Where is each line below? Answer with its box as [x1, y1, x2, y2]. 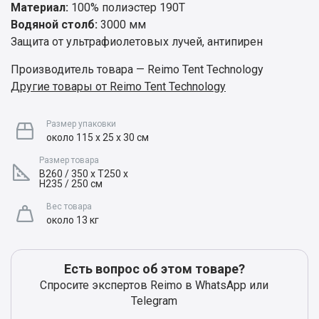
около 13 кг [46, 214, 99, 226]
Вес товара [46, 202, 92, 212]
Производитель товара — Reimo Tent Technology [11, 63, 263, 77]
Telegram [131, 294, 177, 308]
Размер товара [38, 155, 99, 166]
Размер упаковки [46, 119, 116, 130]
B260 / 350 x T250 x [38, 168, 128, 180]
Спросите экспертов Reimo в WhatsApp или [40, 278, 268, 293]
